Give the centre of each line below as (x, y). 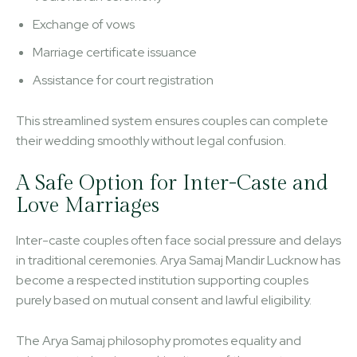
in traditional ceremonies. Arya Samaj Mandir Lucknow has (178, 260)
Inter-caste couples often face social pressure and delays (178, 240)
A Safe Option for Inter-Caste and (172, 183)
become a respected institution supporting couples (162, 280)
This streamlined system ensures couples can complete (172, 120)
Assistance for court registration (123, 80)
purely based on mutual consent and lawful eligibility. (164, 300)
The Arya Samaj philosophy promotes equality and (159, 340)
